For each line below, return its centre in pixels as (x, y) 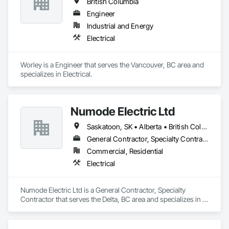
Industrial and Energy (120, 26)
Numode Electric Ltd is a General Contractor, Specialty (103, 190)
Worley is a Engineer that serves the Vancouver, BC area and (112, 65)
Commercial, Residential (125, 151)
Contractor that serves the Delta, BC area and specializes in (111, 199)
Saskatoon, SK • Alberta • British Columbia (204, 127)
